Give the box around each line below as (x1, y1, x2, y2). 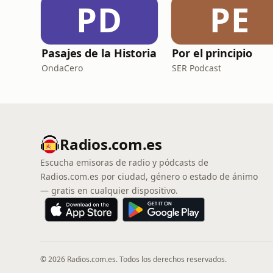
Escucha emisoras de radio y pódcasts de (40, 157, 208, 168)
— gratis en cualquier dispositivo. (40, 185, 178, 196)
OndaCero (41, 62, 83, 74)
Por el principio (172, 46, 252, 60)
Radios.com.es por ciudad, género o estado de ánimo (40, 171, 258, 182)
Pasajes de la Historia (41, 46, 157, 60)
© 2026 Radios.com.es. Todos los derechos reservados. (40, 254, 227, 264)
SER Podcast (172, 62, 221, 74)
